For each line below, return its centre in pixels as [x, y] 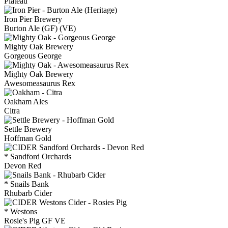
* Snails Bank [26, 184]
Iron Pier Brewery [33, 19]
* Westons [21, 211]
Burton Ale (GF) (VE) [40, 28]
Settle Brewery [28, 129]
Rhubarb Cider [28, 193]
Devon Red [23, 165]
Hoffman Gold [28, 138]
